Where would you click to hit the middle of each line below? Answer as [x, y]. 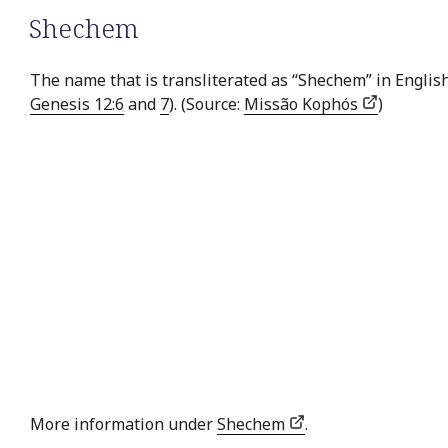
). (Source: [206, 104]
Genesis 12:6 [77, 104]
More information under [123, 424]
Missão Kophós [303, 104]
